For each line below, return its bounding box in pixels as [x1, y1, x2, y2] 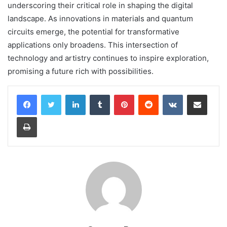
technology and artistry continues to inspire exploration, [8, 53, 209, 63]
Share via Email [207, 90, 223, 98]
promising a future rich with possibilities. [8, 66, 154, 76]
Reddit [158, 90, 178, 98]
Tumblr [109, 90, 131, 98]
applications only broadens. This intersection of [8, 40, 178, 50]
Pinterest [134, 90, 163, 98]
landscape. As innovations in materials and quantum [8, 13, 193, 23]
